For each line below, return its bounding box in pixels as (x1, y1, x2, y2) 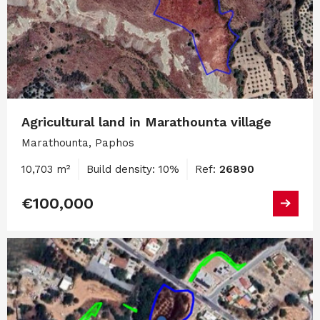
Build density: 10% (86, 162, 179, 176)
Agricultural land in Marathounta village (21, 114, 271, 129)
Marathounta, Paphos (21, 136, 134, 149)
